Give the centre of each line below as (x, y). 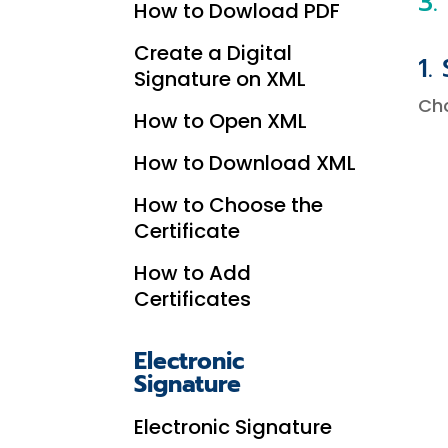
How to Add (193, 272)
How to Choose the (229, 204)
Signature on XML (220, 78)
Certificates (193, 298)
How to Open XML (221, 120)
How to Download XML (245, 162)
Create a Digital (213, 52)
